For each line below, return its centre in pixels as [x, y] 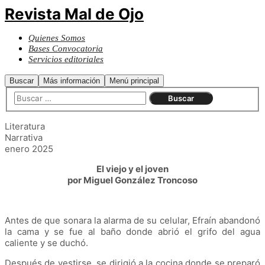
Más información [72, 81]
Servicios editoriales [66, 59]
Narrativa [24, 137]
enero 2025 [29, 148]
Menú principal [134, 81]
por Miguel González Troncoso [132, 180]
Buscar [22, 81]
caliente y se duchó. [49, 243]
